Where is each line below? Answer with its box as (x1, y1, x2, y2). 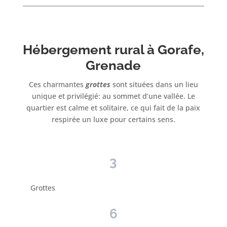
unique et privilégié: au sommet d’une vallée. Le (31, 91, 195, 101)
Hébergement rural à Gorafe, (22, 42, 204, 57)
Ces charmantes (28, 80, 86, 89)
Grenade (86, 58, 141, 73)
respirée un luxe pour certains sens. (51, 115, 175, 124)
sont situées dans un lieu (110, 80, 198, 89)
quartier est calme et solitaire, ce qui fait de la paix (26, 103, 201, 112)
